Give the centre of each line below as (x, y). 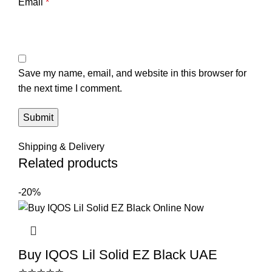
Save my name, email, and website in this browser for (132, 73)
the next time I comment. (70, 88)
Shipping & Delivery (61, 146)
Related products (68, 163)
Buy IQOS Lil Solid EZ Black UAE (118, 254)
